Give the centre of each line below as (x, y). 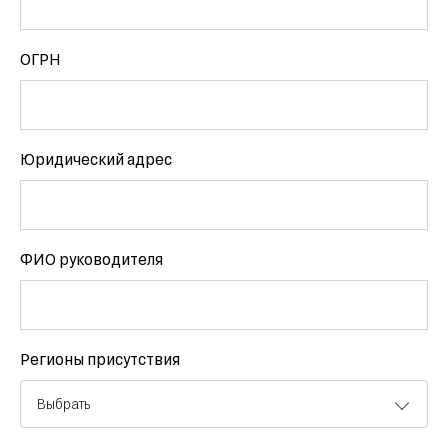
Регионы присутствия (100, 358)
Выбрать (63, 403)
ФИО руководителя (91, 258)
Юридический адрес (96, 158)
